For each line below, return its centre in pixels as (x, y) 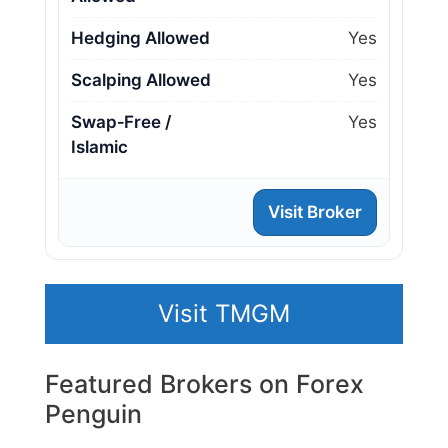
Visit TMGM (224, 314)
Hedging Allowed (140, 38)
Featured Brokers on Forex (204, 384)
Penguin (93, 414)
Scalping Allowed (141, 80)
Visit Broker (315, 212)
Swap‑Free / (121, 122)
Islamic (99, 147)
